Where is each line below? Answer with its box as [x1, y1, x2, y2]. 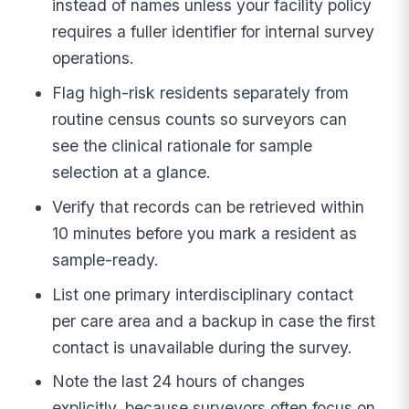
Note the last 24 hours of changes [52, 372, 306, 392]
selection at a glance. [52, 163, 212, 183]
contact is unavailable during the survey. [52, 337, 353, 357]
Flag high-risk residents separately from [52, 83, 350, 103]
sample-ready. [52, 249, 160, 269]
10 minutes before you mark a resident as [52, 223, 358, 243]
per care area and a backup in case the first [52, 310, 376, 330]
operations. [52, 48, 135, 68]
